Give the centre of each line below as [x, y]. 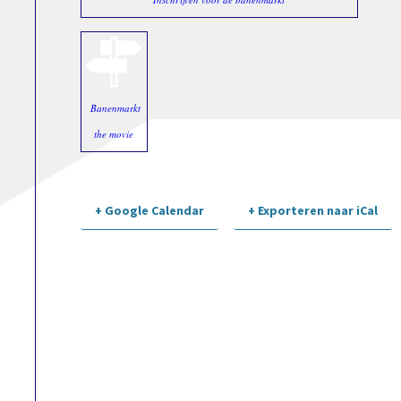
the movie [114, 133]
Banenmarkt [115, 107]
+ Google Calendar [149, 210]
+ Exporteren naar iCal [313, 210]
